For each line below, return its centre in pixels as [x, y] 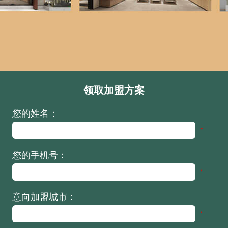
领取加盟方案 [114, 89]
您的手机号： [40, 154]
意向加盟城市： [44, 196]
